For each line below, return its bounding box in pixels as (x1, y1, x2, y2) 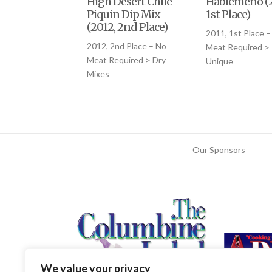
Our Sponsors (192, 144, 245, 155)
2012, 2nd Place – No (86, 41, 166, 52)
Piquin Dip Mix (86, 7, 160, 22)
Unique (205, 56, 233, 67)
